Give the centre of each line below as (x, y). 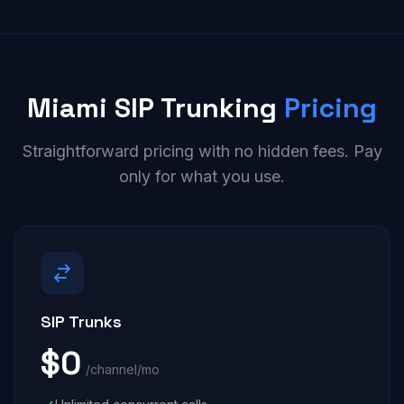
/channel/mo (123, 369)
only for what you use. (202, 176)
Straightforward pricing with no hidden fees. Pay (202, 151)
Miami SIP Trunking (156, 108)
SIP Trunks (81, 321)
